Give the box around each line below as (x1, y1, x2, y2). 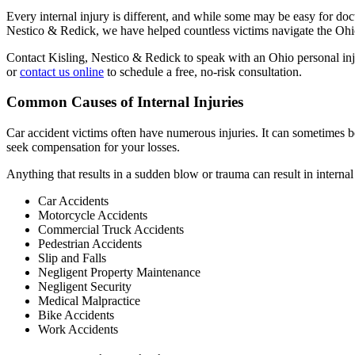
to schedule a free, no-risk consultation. (104, 64, 302, 78)
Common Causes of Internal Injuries (6, 94, 243, 111)
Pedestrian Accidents (38, 237, 142, 251)
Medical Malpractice (38, 294, 140, 308)
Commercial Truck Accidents (38, 223, 184, 237)
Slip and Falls (38, 251, 106, 265)
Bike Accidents (38, 308, 114, 323)
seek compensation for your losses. (6, 140, 180, 155)
